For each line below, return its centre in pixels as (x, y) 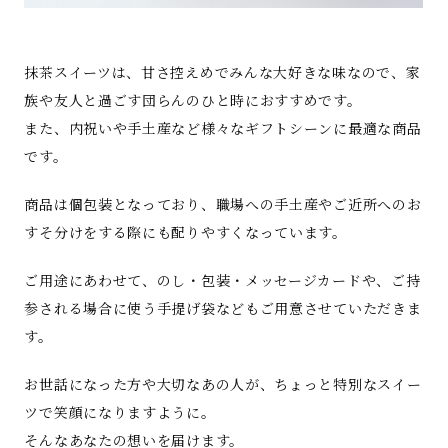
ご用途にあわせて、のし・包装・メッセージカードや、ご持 (222, 280)
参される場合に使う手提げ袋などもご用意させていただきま (223, 308)
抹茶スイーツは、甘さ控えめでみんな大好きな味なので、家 (222, 72)
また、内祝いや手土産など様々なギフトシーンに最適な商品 (223, 128)
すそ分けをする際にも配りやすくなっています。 (185, 232)
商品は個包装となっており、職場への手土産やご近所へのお (223, 204)
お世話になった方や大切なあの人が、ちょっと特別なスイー (223, 384)
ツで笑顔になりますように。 (120, 412)
